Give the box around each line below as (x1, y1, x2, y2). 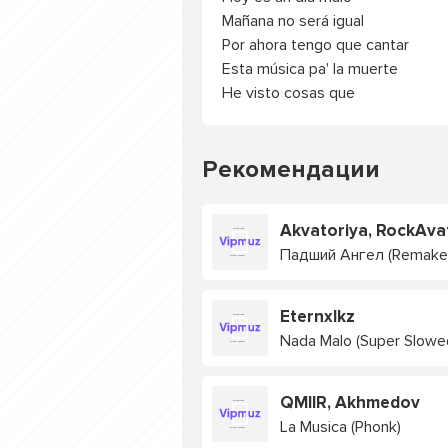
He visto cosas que (222, 83, 355, 103)
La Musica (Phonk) (280, 416, 401, 437)
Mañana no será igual (222, 11, 364, 31)
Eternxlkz (280, 305, 355, 327)
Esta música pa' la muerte (222, 59, 398, 79)
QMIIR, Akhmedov (280, 391, 420, 413)
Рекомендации (202, 155, 380, 184)
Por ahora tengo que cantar (222, 35, 409, 55)
